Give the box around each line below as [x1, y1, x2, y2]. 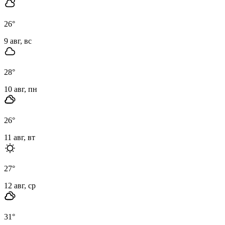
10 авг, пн [4, 84, 37, 93]
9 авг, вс [4, 36, 32, 45]
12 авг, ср [4, 181, 36, 190]
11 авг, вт [4, 133, 35, 142]
